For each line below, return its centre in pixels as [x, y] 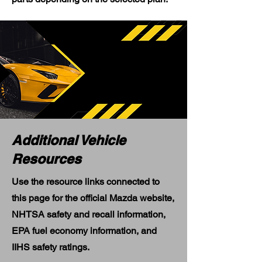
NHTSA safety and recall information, [89, 214]
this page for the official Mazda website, [93, 198]
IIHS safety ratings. [51, 247]
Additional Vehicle [69, 140]
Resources [46, 159]
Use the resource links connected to [86, 182]
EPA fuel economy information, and [84, 231]
